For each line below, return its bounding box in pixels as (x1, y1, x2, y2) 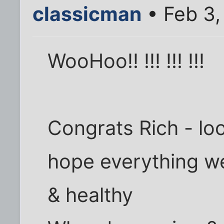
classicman (32, 2, 141, 26)
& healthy (47, 183, 133, 207)
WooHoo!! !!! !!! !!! (47, 49, 205, 73)
